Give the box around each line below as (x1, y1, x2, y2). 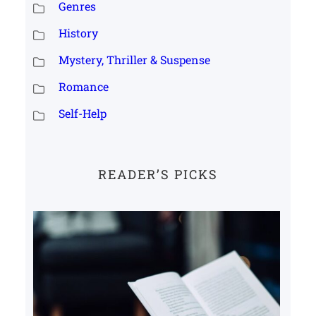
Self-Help (58, 105, 107, 121)
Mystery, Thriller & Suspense (58, 51, 210, 67)
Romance (58, 78, 109, 94)
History (58, 25, 98, 40)
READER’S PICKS (98, 166, 218, 183)
